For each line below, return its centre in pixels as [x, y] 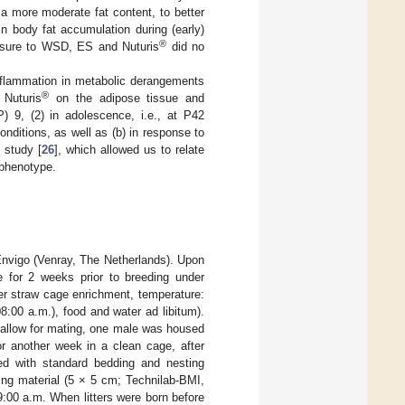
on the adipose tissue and [127, 98]
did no [186, 46]
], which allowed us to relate [129, 149]
